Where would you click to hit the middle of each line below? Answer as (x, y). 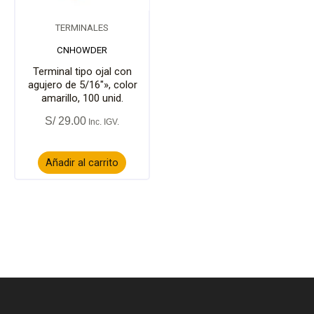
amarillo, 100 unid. (82, 98)
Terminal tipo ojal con (82, 71)
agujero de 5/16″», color (82, 84)
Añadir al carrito (82, 163)
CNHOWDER (82, 50)
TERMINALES (82, 28)
